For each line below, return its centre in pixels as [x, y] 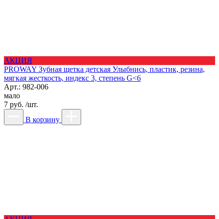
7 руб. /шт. [21, 104]
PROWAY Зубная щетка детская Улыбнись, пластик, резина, [104, 69]
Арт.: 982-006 [26, 87]
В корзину [43, 119]
